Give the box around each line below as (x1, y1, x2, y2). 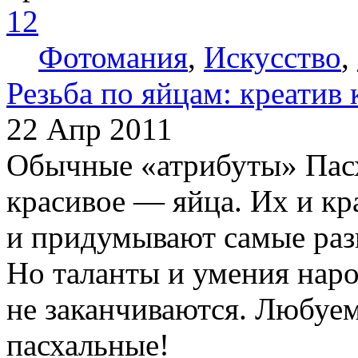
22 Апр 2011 (6, 111, 173, 146)
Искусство (204, 39, 341, 74)
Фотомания (38, 39, 188, 74)
